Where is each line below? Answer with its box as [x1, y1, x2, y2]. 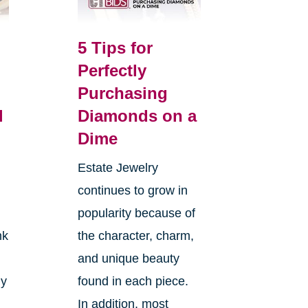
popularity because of [77, 206, 195, 220]
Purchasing [77, 83, 168, 102]
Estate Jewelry [77, 160, 158, 175]
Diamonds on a [77, 106, 197, 125]
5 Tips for [77, 38, 153, 57]
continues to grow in [77, 183, 188, 197]
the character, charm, [77, 228, 194, 243]
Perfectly [77, 60, 146, 80]
